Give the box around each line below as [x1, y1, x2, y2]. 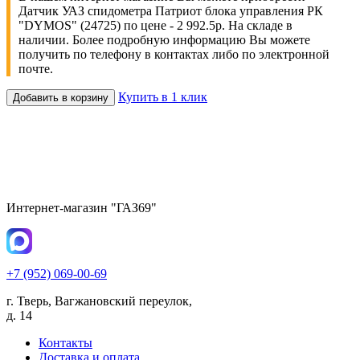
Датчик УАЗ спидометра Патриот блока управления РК [18, 3, 323, 18]
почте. [18, 61, 53, 76]
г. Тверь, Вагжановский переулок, [6, 293, 192, 308]
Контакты [39, 335, 92, 350]
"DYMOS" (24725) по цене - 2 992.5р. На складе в [18, 18, 292, 32]
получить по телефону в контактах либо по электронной [18, 47, 329, 61]
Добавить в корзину [13, 91, 108, 104]
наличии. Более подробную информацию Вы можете [18, 32, 310, 47]
